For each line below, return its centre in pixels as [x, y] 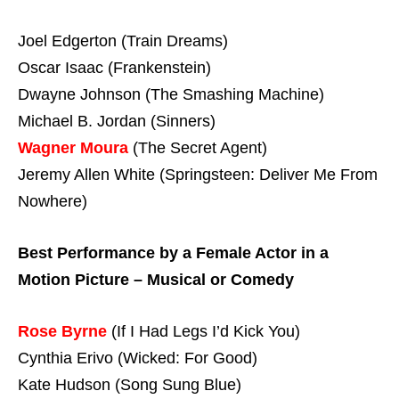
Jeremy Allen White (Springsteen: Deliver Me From [198, 175]
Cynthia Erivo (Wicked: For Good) [138, 358]
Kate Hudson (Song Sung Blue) [130, 384]
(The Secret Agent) [198, 148]
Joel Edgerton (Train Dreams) [123, 41]
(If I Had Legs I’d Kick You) [204, 331]
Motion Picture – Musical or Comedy [156, 279]
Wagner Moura [73, 148]
